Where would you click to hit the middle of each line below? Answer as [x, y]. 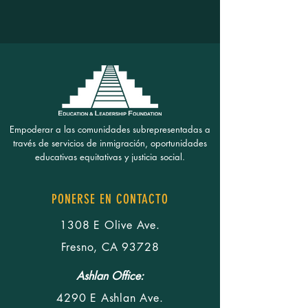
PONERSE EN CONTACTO [110, 199]
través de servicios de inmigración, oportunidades [110, 143]
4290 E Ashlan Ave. [110, 298]
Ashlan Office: [110, 276]
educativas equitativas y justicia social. [110, 157]
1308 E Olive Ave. [110, 225]
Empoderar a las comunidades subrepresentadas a [110, 129]
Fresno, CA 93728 [110, 247]
